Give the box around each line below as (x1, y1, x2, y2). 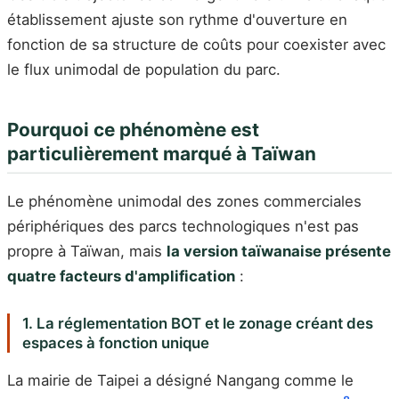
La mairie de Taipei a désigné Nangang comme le (7, 370, 354, 389)
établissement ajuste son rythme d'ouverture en (7, 10, 347, 28)
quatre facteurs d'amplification (7, 267, 235, 286)
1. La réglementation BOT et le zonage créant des (21, 314, 373, 333)
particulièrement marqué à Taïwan (7, 142, 316, 165)
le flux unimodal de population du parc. (7, 60, 281, 78)
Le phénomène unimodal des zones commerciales (7, 192, 362, 211)
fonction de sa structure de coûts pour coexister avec (7, 35, 386, 53)
